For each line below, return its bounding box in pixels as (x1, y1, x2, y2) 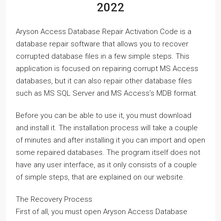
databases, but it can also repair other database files (16, 76, 192, 85)
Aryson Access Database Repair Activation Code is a (16, 27, 191, 36)
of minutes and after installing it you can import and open (16, 135, 205, 145)
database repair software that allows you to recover (16, 39, 188, 48)
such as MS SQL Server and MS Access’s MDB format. (16, 88, 198, 98)
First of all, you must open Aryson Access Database (16, 207, 187, 216)
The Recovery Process (16, 194, 92, 204)
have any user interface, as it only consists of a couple (16, 160, 197, 169)
